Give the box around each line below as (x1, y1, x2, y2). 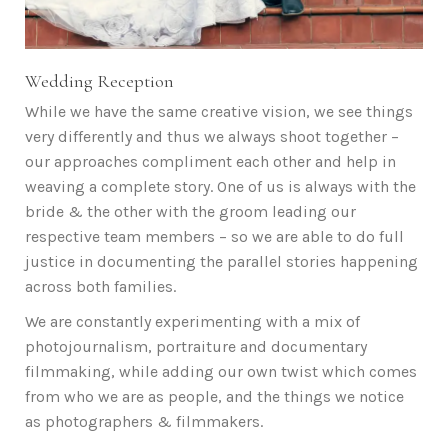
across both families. (25, 276, 176, 296)
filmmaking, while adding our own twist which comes (25, 361, 417, 381)
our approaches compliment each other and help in (25, 151, 396, 171)
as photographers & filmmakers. (25, 411, 263, 431)
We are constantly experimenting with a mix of (25, 311, 360, 331)
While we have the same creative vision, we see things (25, 101, 413, 121)
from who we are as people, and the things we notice (25, 386, 404, 406)
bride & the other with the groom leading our (25, 201, 356, 221)
